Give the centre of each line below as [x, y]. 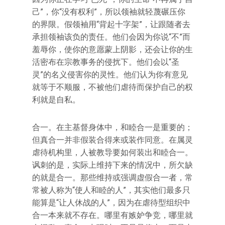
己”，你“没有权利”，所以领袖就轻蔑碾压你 [109, 12]
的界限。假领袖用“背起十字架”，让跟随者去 [111, 24]
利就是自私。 [56, 100]
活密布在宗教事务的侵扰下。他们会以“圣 [106, 62]
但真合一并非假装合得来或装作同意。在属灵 [113, 140]
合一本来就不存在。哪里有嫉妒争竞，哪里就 [113, 215]
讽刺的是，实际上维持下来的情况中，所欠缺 [113, 165]
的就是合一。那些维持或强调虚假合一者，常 [113, 178]
